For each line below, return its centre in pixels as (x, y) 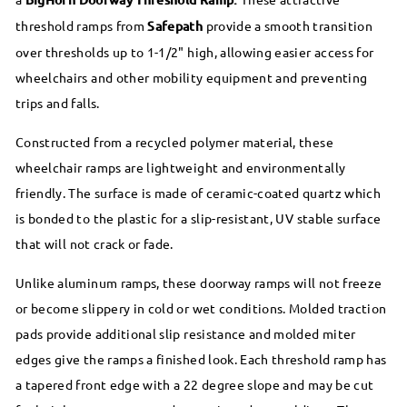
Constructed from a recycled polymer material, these (174, 141)
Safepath (175, 25)
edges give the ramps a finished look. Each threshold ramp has (201, 358)
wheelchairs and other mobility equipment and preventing (192, 77)
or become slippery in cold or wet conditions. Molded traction (201, 308)
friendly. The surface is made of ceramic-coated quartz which (199, 192)
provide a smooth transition (288, 25)
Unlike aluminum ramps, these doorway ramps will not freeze (199, 282)
